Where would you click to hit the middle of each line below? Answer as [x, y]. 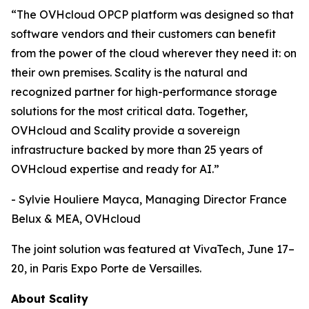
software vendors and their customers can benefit [143, 34]
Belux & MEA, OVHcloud [76, 219]
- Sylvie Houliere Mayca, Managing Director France [149, 199]
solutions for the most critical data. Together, [129, 111]
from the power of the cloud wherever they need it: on [154, 53]
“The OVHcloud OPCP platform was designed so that [152, 14]
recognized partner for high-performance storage [144, 92]
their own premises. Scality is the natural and [129, 72]
